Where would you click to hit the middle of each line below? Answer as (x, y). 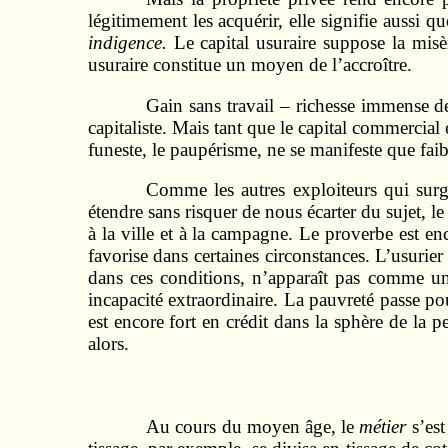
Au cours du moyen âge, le (253, 426)
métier (383, 426)
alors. (108, 344)
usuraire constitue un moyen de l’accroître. (249, 64)
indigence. (130, 42)
